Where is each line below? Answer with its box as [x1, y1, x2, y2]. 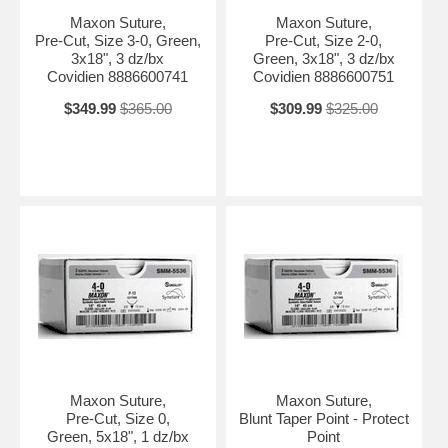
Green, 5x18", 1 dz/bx [46, 427, 189, 445]
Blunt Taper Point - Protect [238, 409, 409, 427]
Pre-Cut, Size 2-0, [265, 31, 383, 49]
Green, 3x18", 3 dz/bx [252, 49, 395, 67]
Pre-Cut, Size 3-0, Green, [34, 31, 201, 49]
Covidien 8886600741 [47, 67, 189, 85]
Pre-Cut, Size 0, [65, 409, 170, 427]
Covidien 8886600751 [253, 67, 395, 85]
